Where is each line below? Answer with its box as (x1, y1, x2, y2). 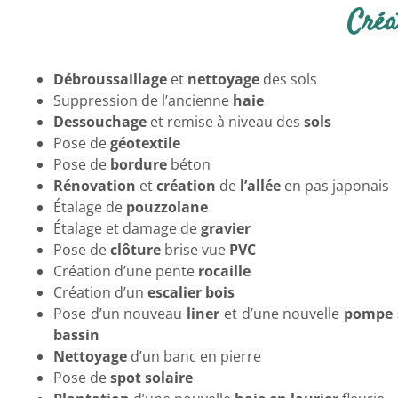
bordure (110, 154, 167, 174)
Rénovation (53, 175, 136, 195)
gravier (201, 218, 251, 238)
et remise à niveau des (147, 111, 304, 131)
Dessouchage (53, 111, 147, 131)
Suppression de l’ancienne (53, 90, 233, 110)
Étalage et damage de (53, 218, 201, 238)
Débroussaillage (53, 68, 167, 89)
